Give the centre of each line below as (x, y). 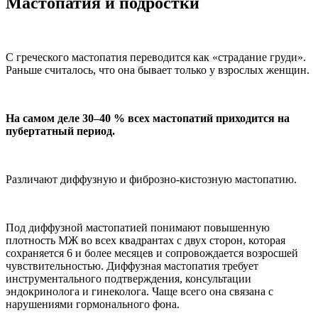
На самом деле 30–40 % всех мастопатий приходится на (148, 119)
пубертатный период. (60, 131)
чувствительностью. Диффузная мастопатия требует (132, 266)
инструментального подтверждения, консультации (128, 279)
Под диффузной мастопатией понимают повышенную (138, 228)
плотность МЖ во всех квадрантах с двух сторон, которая (146, 241)
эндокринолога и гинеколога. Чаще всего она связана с (139, 292)
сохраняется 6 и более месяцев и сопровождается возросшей (152, 253)
